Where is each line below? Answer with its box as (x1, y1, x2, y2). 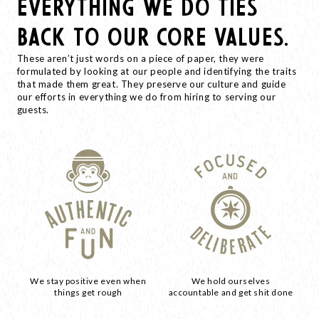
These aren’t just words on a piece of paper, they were (16, 52, 264, 64)
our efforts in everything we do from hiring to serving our (16, 90, 276, 103)
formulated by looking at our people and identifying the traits (16, 65, 297, 77)
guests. (16, 103, 49, 115)
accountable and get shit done (168, 286, 293, 298)
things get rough (54, 286, 122, 298)
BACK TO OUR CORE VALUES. (16, 24, 291, 48)
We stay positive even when (30, 275, 147, 286)
